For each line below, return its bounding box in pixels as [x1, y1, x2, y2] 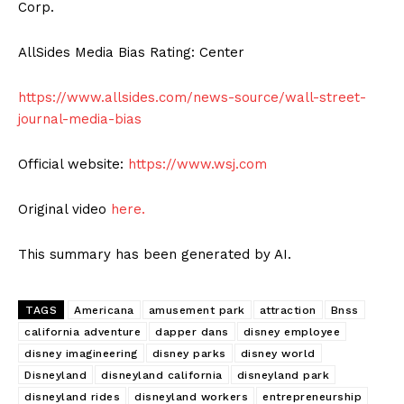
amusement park [148, 304, 245, 317]
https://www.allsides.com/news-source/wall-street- [18, 89, 366, 106]
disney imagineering [24, 347, 138, 361]
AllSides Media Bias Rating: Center [18, 44, 244, 61]
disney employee [243, 326, 340, 339]
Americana [74, 304, 134, 317]
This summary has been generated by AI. [18, 246, 291, 263]
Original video [18, 201, 111, 218]
